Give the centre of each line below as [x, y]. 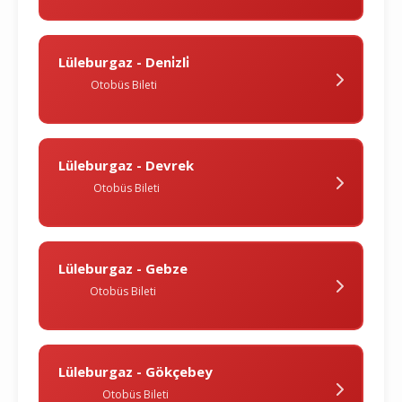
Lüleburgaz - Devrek [126, 166]
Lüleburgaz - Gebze [123, 269]
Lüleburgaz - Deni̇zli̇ [124, 62]
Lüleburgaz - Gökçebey [135, 372]
